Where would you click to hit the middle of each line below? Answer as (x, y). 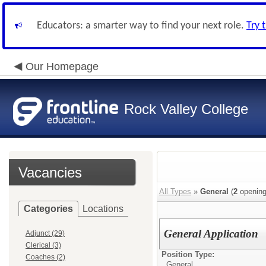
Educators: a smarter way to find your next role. (142, 26)
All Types (175, 191)
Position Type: (188, 254)
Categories (48, 209)
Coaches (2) (45, 257)
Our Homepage (62, 66)
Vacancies (50, 172)
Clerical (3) (43, 245)
